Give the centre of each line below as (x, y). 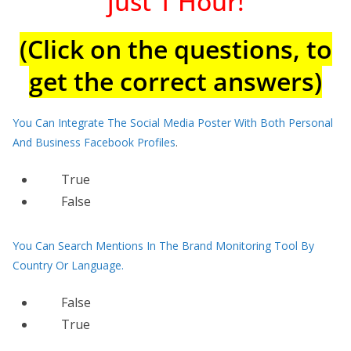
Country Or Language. (68, 265)
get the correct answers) (175, 81)
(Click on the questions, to (175, 49)
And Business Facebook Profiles (94, 142)
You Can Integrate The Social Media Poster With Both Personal (173, 123)
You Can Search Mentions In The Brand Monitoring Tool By (163, 246)
